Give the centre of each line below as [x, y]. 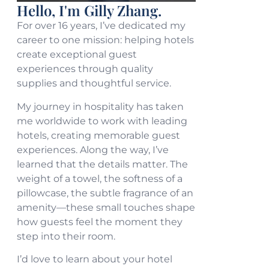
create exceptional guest [77, 55]
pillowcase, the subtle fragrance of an [105, 193]
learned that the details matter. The [103, 164]
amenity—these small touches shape [106, 207]
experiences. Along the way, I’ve [93, 150]
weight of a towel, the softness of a [100, 178]
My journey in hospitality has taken [101, 106]
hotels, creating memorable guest [99, 135]
